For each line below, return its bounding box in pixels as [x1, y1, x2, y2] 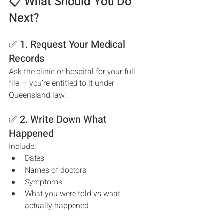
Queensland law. [9, 89, 66, 101]
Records [9, 51, 44, 66]
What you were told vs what [25, 188, 122, 200]
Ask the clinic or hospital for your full [9, 66, 137, 77]
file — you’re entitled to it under [9, 77, 116, 89]
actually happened [25, 200, 89, 212]
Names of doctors [25, 164, 86, 176]
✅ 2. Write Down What [9, 112, 109, 127]
